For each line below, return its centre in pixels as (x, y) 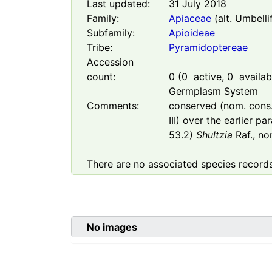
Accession (110, 62)
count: (101, 77)
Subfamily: (111, 33)
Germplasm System (213, 91)
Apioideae (192, 33)
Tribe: (100, 48)
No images (112, 227)
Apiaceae (190, 19)
